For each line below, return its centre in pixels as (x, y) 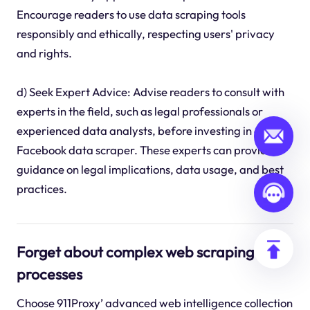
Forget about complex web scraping (135, 252)
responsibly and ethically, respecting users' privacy (145, 34)
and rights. (44, 53)
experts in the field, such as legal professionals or (139, 111)
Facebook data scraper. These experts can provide (145, 150)
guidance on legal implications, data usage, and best (150, 169)
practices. (42, 189)
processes (49, 274)
